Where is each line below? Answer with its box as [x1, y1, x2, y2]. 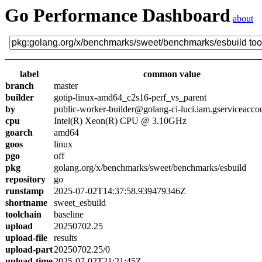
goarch [5, 127, 33, 137]
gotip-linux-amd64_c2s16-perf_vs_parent [54, 92, 206, 102]
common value [143, 69, 201, 79]
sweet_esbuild [54, 198, 106, 208]
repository [5, 174, 46, 184]
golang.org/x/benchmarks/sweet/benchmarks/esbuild [54, 163, 246, 173]
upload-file [5, 233, 47, 243]
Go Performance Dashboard [5, 5, 230, 26]
